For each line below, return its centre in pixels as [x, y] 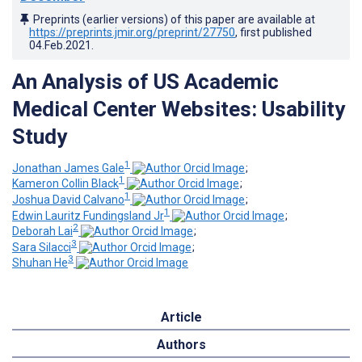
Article [181, 318]
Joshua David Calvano [68, 199]
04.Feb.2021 [60, 45]
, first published [274, 32]
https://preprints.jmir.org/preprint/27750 [132, 32]
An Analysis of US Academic [145, 81]
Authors [181, 345]
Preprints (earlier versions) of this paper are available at [174, 19]
